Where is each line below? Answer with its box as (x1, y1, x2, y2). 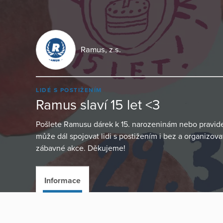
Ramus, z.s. (81, 45, 121, 55)
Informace (44, 175, 81, 186)
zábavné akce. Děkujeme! (36, 143, 125, 153)
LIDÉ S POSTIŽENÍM (36, 86, 102, 94)
